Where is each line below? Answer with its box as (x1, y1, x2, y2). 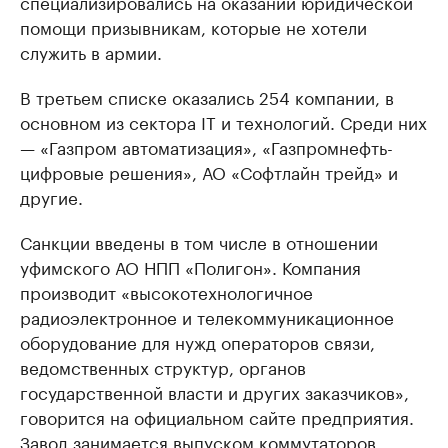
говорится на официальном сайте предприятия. (20, 402, 414, 429)
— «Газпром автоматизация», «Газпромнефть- (20, 132, 393, 159)
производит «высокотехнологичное (20, 277, 313, 304)
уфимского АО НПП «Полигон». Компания (20, 252, 361, 279)
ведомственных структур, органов (20, 352, 306, 379)
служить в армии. (20, 37, 162, 64)
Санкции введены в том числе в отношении (20, 227, 378, 254)
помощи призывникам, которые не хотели (20, 12, 367, 39)
